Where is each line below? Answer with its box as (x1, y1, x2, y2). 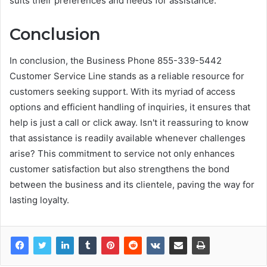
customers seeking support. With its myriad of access (10, 86, 235, 98)
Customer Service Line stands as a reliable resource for (10, 70, 244, 82)
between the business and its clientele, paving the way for (10, 179, 254, 191)
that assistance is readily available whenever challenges (10, 132, 246, 144)
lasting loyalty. (10, 194, 69, 206)
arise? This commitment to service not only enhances (10, 148, 235, 160)
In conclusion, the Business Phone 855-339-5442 (10, 55, 222, 67)
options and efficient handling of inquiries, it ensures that (10, 101, 250, 113)
